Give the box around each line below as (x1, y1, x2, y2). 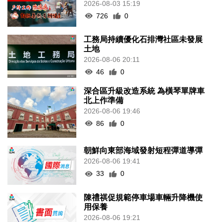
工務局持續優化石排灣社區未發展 (84, 35, 203, 44)
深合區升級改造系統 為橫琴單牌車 (84, 86, 205, 95)
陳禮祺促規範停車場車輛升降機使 (84, 193, 203, 202)
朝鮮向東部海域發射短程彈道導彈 (84, 146, 203, 155)
